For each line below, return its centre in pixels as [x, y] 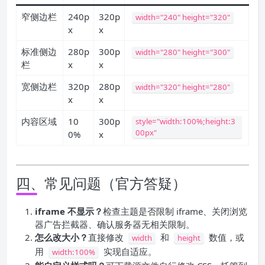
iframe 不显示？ [69, 211]
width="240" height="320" [182, 17]
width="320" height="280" [182, 87]
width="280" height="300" [182, 52]
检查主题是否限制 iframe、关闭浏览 [175, 211]
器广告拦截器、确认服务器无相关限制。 [115, 224]
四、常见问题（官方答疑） [101, 183]
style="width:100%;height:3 [185, 121]
